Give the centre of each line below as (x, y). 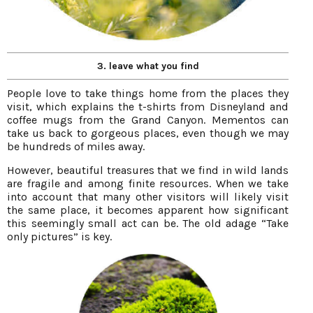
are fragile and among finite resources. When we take (148, 184)
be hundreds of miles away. (76, 147)
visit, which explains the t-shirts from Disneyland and (148, 107)
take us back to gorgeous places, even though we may (148, 133)
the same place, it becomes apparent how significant (148, 210)
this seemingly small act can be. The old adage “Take (148, 224)
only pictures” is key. (59, 237)
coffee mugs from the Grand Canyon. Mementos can (148, 120)
